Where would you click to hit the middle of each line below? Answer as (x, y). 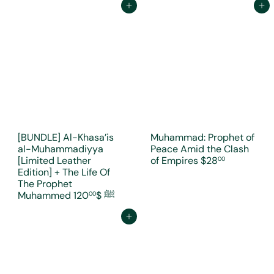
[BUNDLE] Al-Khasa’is (66, 137)
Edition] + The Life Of (64, 172)
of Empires (176, 161)
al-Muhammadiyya (61, 149)
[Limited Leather (54, 161)
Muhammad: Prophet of (202, 137)
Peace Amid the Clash (200, 149)
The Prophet (45, 184)
